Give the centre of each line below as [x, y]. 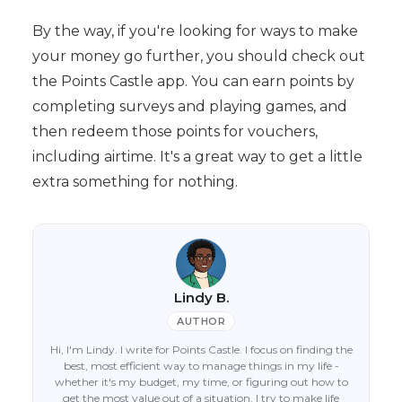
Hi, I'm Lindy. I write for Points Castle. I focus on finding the [201, 350]
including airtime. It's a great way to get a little [197, 157]
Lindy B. [201, 298]
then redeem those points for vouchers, [175, 132]
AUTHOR [201, 322]
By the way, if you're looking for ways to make [195, 31]
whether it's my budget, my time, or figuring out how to [201, 382]
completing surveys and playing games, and [189, 107]
